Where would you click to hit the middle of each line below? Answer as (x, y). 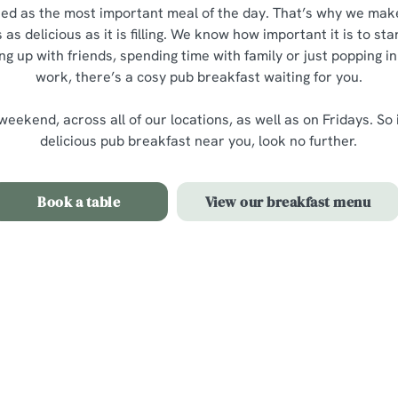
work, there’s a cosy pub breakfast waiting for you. (199, 77)
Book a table (79, 202)
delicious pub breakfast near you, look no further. (199, 141)
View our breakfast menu (288, 202)
